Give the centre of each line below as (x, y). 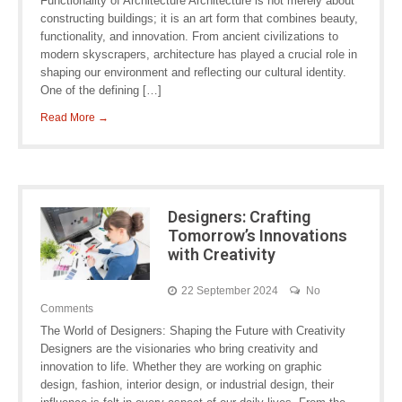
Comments (67, 309)
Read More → (74, 118)
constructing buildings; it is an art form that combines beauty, (199, 18)
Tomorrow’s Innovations (257, 236)
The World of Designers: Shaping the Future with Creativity (193, 331)
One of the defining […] (101, 90)
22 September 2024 (229, 291)
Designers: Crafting (239, 217)
